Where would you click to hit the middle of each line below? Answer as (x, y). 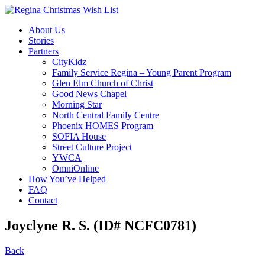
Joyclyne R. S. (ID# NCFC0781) (101, 225)
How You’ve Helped (67, 179)
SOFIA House (79, 136)
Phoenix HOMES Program (103, 126)
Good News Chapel (89, 94)
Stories (41, 41)
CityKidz (69, 62)
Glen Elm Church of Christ (103, 83)
